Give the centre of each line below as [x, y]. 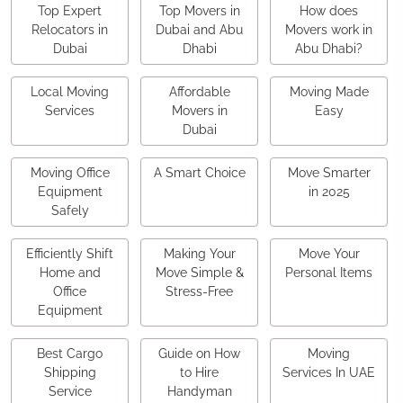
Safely [70, 211]
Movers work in [329, 30]
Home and [70, 273]
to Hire [199, 373]
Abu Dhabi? [329, 49]
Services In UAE [329, 373]
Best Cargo [70, 354]
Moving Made [329, 92]
